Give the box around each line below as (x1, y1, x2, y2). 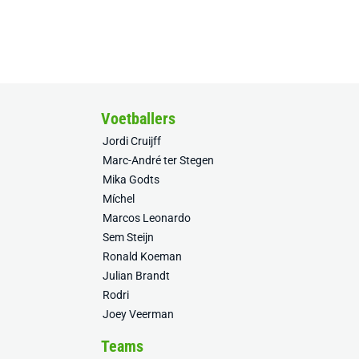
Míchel (103, 192, 135, 205)
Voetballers (101, 109, 175, 128)
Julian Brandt (103, 269, 170, 282)
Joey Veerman (103, 308, 174, 321)
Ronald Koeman (103, 250, 182, 263)
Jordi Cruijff (103, 135, 161, 147)
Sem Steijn (103, 231, 154, 244)
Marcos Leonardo (103, 212, 191, 224)
